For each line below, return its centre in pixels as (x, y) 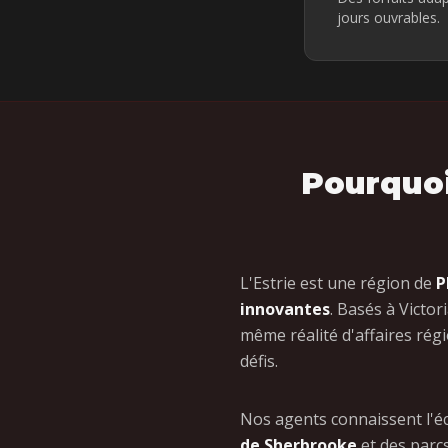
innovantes (285, 309)
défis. (259, 361)
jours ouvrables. (388, 17)
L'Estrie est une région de (338, 283)
